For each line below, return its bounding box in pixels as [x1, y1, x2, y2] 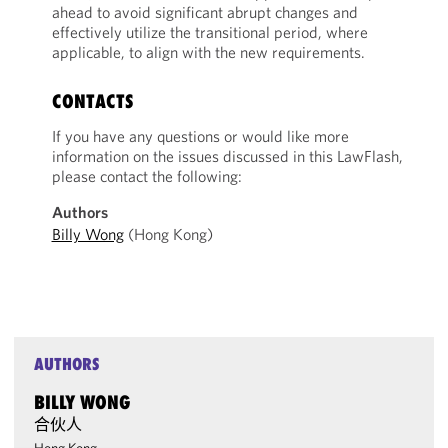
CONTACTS [51, 90, 134, 112]
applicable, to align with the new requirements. [51, 42, 365, 62]
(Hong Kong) [123, 224, 213, 244]
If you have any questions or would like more [51, 126, 349, 146]
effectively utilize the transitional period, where [51, 22, 368, 42]
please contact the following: [51, 166, 242, 186]
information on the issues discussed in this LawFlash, [51, 146, 403, 166]
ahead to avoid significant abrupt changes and [51, 2, 358, 22]
